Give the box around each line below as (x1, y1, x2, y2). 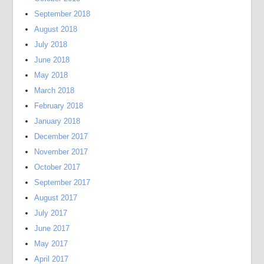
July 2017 (34, 209, 68, 217)
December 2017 (34, 132, 88, 141)
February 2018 (34, 101, 84, 110)
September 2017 (34, 178, 91, 187)
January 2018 (34, 117, 81, 126)
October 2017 (34, 163, 81, 171)
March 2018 (34, 86, 75, 95)
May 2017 (34, 239, 68, 248)
